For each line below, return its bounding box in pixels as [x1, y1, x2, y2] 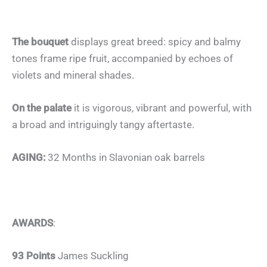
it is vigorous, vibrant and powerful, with [74, 101, 252, 114]
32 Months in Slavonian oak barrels [45, 151, 205, 163]
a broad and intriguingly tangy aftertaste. [12, 118, 194, 131]
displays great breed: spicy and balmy [71, 35, 241, 48]
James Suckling [58, 250, 129, 262]
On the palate [12, 101, 74, 114]
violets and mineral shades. [12, 69, 134, 81]
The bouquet [12, 35, 71, 48]
